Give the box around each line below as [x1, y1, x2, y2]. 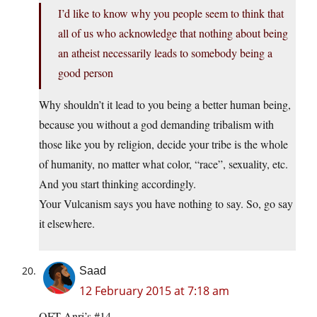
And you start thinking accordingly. [39, 176, 196, 192]
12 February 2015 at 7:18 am [79, 283, 229, 299]
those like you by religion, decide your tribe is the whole [39, 137, 288, 152]
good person [58, 65, 113, 81]
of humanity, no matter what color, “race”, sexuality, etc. [39, 156, 288, 172]
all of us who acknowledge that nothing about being [58, 25, 288, 41]
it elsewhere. [39, 216, 95, 231]
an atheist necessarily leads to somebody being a [58, 45, 272, 61]
